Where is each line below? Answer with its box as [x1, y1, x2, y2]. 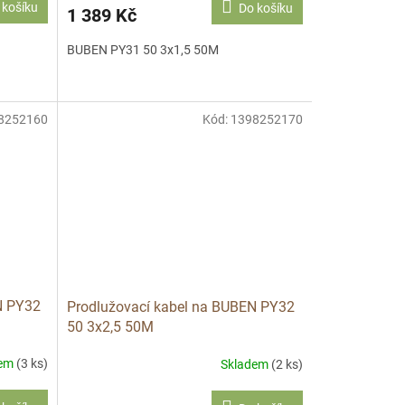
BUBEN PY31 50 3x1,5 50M [66, 42, 219, 57]
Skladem [220, 356, 271, 372]
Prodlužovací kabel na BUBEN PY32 [66, 298, 295, 316]
